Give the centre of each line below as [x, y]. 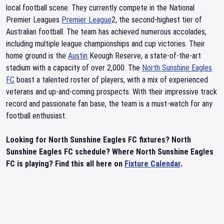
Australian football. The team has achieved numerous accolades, [106, 32]
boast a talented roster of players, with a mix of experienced [111, 80]
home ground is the [37, 56]
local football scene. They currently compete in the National [100, 8]
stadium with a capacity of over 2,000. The [74, 68]
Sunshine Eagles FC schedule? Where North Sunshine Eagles [110, 152]
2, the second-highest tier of [157, 20]
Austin [78, 56]
